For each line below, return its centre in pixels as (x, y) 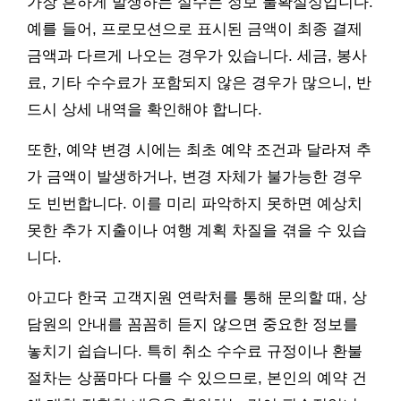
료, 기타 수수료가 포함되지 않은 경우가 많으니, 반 (199, 83)
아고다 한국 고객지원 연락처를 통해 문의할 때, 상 (197, 298)
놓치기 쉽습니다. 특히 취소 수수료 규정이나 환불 (195, 352)
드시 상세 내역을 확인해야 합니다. (145, 110)
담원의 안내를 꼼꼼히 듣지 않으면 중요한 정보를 (192, 325)
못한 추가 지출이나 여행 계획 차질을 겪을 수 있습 (197, 231)
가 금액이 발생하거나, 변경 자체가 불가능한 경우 (195, 177)
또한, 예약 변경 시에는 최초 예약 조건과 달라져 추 (199, 150)
